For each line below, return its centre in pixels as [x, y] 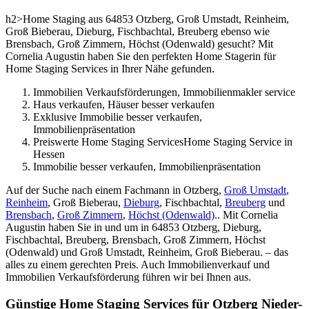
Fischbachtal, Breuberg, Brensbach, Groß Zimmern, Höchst [136, 239]
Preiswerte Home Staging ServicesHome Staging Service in [163, 141]
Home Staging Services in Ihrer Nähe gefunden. [110, 68]
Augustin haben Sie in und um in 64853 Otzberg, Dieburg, [133, 227]
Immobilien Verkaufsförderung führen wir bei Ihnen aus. [128, 277]
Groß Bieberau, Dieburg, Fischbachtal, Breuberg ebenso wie [138, 31]
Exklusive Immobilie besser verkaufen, [118, 117]
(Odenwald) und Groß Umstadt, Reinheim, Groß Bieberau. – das [147, 252]
